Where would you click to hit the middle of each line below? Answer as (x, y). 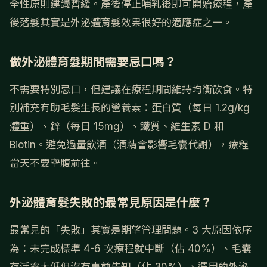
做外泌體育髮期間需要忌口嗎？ (93, 62)
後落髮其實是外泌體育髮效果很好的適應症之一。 (121, 23)
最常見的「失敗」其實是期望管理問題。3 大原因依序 (131, 230)
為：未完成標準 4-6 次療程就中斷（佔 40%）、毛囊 (131, 249)
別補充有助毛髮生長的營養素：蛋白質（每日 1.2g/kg (130, 108)
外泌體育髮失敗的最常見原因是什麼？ (111, 203)
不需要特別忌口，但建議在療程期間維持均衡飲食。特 (131, 90)
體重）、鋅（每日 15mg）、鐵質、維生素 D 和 (117, 127)
